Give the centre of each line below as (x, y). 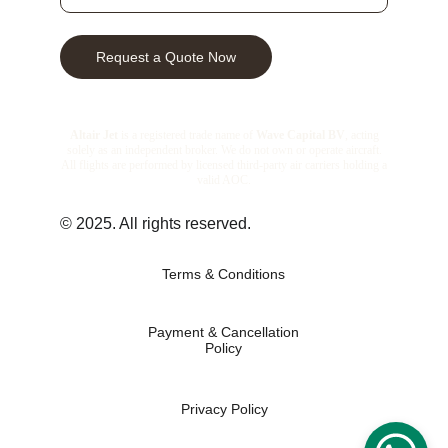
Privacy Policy (224, 409)
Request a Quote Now (166, 57)
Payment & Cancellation (223, 332)
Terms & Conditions (223, 274)
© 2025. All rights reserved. (155, 223)
